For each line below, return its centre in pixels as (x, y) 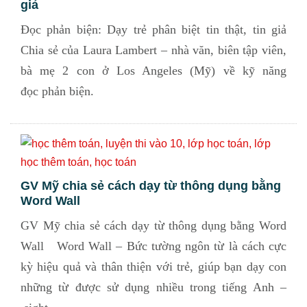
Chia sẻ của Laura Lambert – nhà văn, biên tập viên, (153, 50)
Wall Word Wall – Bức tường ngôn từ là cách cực (153, 246)
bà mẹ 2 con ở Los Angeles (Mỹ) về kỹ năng (153, 71)
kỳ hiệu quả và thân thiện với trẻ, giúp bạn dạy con (153, 267)
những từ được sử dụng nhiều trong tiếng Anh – (153, 287)
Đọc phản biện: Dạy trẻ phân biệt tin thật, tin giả (153, 29)
